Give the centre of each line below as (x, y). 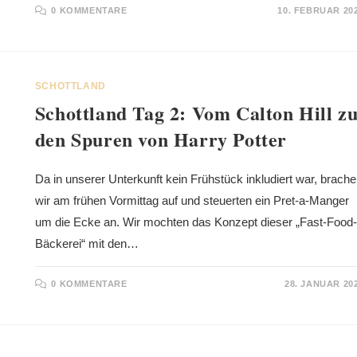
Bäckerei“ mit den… (86, 244)
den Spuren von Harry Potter (161, 139)
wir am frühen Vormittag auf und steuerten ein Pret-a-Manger (192, 201)
